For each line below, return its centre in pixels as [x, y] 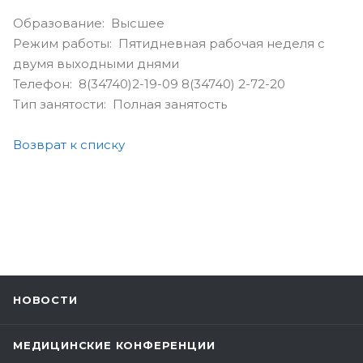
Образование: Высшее [89, 23]
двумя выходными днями [96, 63]
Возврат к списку [69, 144]
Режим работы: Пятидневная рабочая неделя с [169, 43]
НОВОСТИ [45, 300]
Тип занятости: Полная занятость [120, 104]
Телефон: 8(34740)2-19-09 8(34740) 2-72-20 [149, 83]
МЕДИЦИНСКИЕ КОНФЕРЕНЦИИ [114, 345]
